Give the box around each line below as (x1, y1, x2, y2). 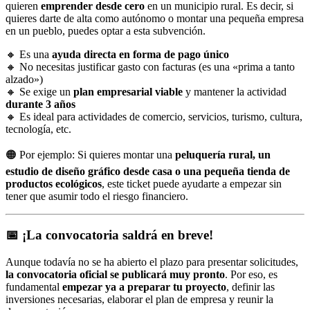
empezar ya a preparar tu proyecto (62, 281, 226, 293)
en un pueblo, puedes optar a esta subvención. (6, 24, 206, 37)
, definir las (226, 281, 275, 293)
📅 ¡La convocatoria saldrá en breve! (6, 228, 213, 243)
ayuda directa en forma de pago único (52, 48, 229, 60)
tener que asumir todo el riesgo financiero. (6, 190, 188, 202)
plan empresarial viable (73, 85, 183, 98)
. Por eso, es (225, 268, 277, 280)
